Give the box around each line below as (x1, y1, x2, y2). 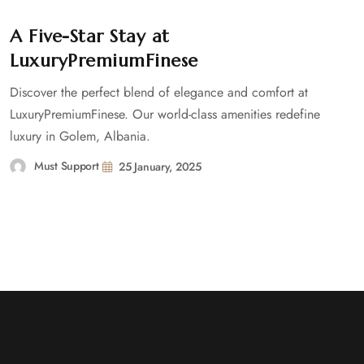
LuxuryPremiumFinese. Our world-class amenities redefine (10, 104, 320, 123)
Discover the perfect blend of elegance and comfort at (10, 82, 308, 102)
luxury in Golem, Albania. (10, 126, 150, 145)
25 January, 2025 (119, 158, 201, 175)
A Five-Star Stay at (10, 24, 170, 47)
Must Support (34, 157, 99, 174)
